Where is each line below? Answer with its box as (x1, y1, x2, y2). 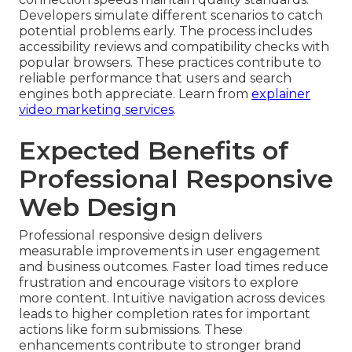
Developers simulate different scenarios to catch (19, 8, 323, 24)
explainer (251, 86, 310, 102)
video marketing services (19, 102, 174, 118)
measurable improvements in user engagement (19, 244, 321, 259)
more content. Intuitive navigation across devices (19, 291, 324, 306)
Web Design (19, 192, 177, 223)
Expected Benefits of (19, 135, 288, 167)
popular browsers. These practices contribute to (19, 55, 321, 71)
